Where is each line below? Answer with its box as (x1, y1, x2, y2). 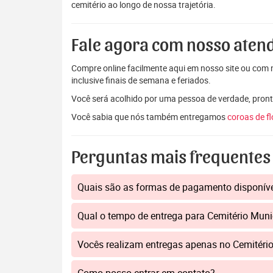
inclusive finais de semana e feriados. (71, 74, 211, 86)
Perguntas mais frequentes (71, 149, 271, 167)
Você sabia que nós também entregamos (71, 111, 227, 122)
